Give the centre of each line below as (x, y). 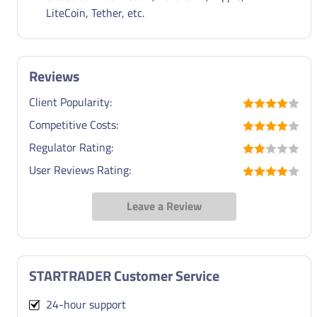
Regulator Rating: (71, 147)
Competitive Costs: (74, 124)
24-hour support (83, 304)
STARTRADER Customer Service (124, 275)
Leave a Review (164, 206)
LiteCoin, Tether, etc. (95, 12)
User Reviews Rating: (80, 169)
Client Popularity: (70, 102)
